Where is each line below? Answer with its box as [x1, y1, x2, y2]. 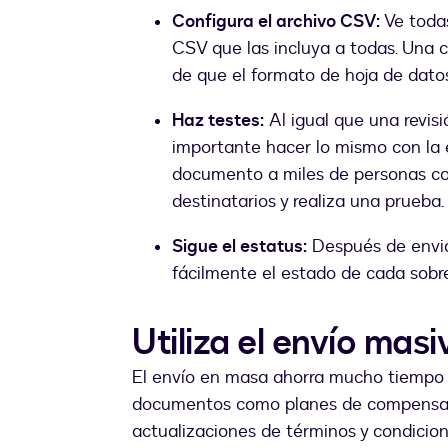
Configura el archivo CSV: [172, 9, 380, 35]
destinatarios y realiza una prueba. [172, 189, 444, 215]
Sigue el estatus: [172, 234, 307, 260]
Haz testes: [172, 108, 264, 134]
